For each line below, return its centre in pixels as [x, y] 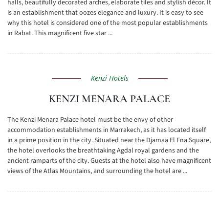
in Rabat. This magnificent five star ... [60, 33]
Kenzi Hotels [109, 78]
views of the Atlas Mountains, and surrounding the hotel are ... [97, 171]
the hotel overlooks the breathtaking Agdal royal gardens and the [103, 151]
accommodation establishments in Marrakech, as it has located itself [107, 130]
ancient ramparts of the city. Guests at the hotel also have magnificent [109, 161]
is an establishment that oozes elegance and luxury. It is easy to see [105, 13]
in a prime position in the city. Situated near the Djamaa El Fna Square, [109, 140]
